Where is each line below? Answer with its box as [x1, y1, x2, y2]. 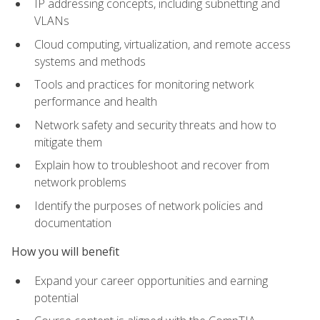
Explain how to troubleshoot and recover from [34, 157, 269, 174]
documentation [34, 215, 111, 231]
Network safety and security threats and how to [34, 116, 276, 133]
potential [34, 289, 79, 306]
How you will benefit [11, 244, 119, 260]
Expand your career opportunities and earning [34, 272, 268, 289]
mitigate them [34, 134, 102, 150]
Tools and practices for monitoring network [34, 76, 254, 93]
